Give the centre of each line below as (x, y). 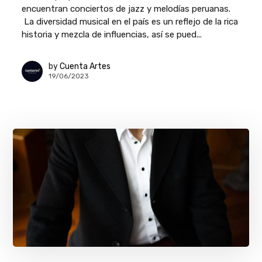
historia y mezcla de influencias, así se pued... (112, 34)
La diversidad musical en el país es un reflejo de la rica (130, 21)
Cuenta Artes (85, 67)
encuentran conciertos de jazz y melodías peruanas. (126, 8)
